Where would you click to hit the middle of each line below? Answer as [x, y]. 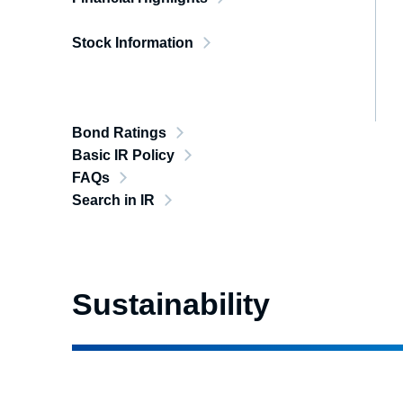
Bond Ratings [119, 133]
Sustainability [171, 304]
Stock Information [133, 43]
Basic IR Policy [123, 155]
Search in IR [113, 200]
